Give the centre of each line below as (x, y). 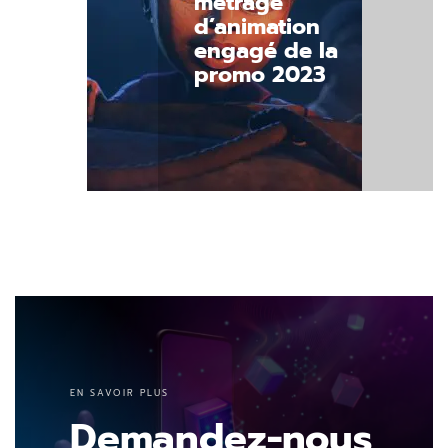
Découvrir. (188, 168)
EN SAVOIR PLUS (119, 393)
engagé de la (266, 50)
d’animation (257, 26)
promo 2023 (260, 74)
